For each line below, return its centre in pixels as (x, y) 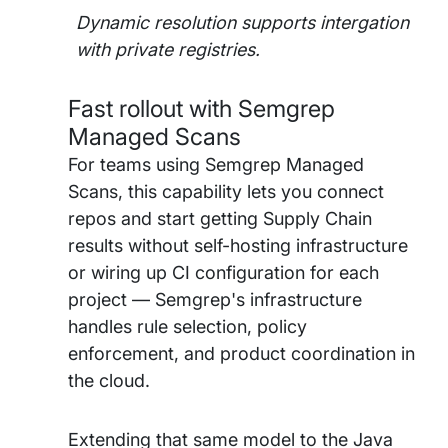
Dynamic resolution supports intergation (242, 23)
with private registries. (168, 50)
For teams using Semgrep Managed (216, 165)
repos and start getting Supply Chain (220, 219)
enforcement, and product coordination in (241, 354)
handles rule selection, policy (187, 327)
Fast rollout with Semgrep (201, 109)
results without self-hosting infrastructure (238, 246)
